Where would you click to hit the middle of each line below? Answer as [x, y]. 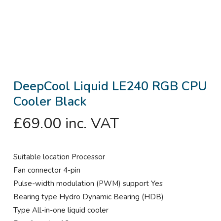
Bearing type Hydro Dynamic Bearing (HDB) [88, 197]
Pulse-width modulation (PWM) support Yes [88, 184]
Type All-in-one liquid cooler [61, 210]
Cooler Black [50, 102]
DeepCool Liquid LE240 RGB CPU [110, 86]
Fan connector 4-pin [47, 170]
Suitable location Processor [59, 157]
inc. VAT [92, 124]
